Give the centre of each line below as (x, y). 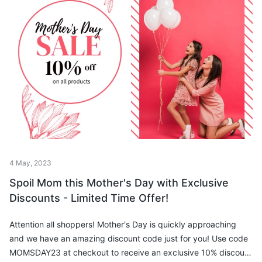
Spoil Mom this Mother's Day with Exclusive (119, 182)
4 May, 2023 (30, 163)
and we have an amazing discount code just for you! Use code (129, 238)
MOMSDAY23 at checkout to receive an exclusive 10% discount (131, 252)
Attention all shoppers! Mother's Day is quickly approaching (53, 224)
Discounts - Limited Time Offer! (89, 198)
